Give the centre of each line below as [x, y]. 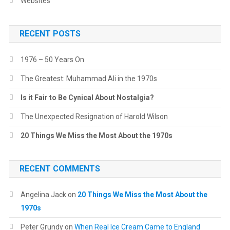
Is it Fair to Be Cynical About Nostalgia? [87, 98]
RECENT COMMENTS [60, 169]
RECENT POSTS [50, 34]
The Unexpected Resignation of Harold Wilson [94, 117]
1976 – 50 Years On [52, 60]
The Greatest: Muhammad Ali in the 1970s [89, 79]
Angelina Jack [43, 195]
